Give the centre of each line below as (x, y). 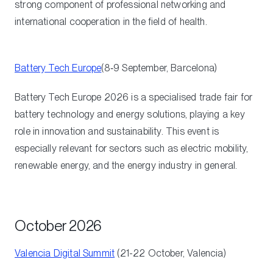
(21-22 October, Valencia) (170, 253)
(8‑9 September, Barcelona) (159, 68)
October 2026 (58, 225)
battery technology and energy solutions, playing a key (130, 114)
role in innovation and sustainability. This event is (117, 131)
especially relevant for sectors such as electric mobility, (132, 148)
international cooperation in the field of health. (111, 21)
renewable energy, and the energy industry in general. (126, 165)
